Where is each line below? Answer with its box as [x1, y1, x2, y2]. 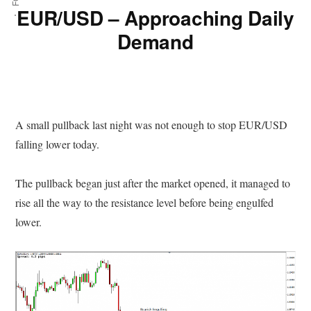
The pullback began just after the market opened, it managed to [15, 176, 291, 191]
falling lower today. [15, 137, 100, 152]
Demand [117, 27, 194, 56]
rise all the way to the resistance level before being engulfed [15, 195, 274, 210]
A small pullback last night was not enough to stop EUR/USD [15, 117, 288, 133]
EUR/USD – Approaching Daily [17, 3, 294, 33]
